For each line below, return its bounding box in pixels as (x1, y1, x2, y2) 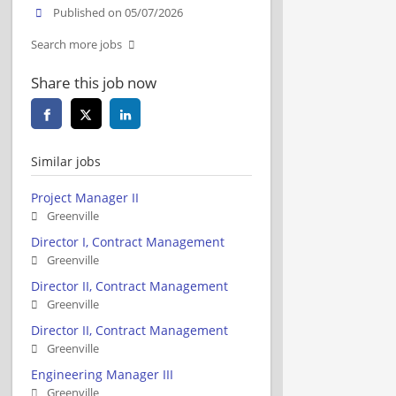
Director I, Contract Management (31, 232, 225, 250)
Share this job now (31, 72, 156, 93)
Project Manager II (31, 188, 139, 206)
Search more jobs (31, 36, 122, 52)
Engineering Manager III (31, 365, 173, 383)
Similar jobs (31, 152, 101, 170)
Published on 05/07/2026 (53, 4, 184, 20)
